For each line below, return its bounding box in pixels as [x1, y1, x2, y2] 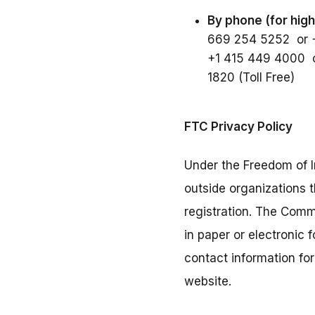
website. [184, 274, 231, 289]
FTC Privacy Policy [184, 120, 292, 134]
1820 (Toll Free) [207, 70, 295, 85]
